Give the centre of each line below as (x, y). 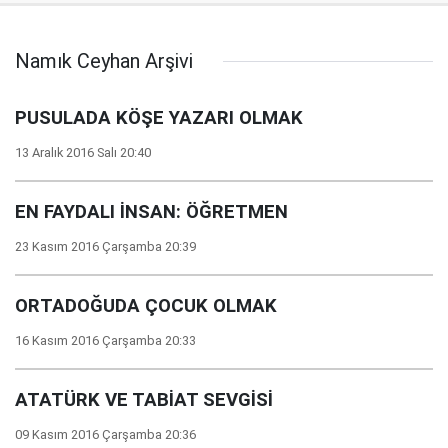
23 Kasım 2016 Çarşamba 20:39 (105, 246)
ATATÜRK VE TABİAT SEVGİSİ (144, 400)
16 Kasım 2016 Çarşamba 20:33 (105, 340)
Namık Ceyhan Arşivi (104, 61)
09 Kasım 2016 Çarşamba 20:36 (105, 434)
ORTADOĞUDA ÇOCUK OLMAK (146, 306)
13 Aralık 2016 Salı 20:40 (83, 152)
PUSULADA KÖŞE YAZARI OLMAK (159, 118)
